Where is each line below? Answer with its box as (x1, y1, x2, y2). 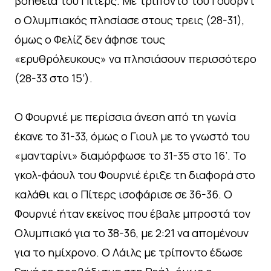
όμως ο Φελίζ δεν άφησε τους (15, 31, 165, 47)
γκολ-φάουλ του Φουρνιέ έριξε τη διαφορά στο (15, 167, 255, 182)
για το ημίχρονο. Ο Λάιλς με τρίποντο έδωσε (15, 244, 243, 260)
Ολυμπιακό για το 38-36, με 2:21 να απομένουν (15, 225, 249, 240)
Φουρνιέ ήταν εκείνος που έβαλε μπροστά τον (15, 206, 250, 221)
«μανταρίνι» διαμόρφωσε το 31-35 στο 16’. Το (15, 148, 246, 163)
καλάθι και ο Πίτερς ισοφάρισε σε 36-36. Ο (15, 186, 232, 201)
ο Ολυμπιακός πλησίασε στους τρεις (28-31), (15, 12, 244, 27)
